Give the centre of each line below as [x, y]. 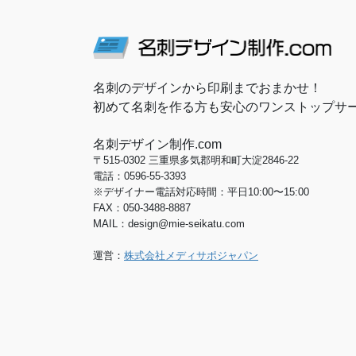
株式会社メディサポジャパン [191, 255]
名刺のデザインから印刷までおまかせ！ [207, 87]
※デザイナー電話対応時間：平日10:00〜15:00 [201, 192]
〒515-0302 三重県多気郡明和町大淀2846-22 [196, 160]
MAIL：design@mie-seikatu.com [169, 223]
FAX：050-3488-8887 [142, 207]
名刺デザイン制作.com [157, 144]
